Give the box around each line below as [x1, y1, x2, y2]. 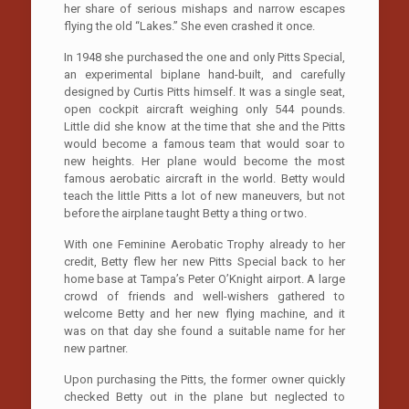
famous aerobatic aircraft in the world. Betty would [63, 171, 346, 185]
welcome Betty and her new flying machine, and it [63, 306, 346, 320]
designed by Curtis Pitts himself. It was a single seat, [63, 84, 346, 99]
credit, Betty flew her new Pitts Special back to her [63, 254, 346, 268]
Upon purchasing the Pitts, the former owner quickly [63, 372, 346, 386]
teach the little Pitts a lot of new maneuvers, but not [63, 188, 346, 203]
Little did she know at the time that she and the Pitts [63, 119, 346, 133]
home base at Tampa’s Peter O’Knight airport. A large [63, 271, 346, 286]
